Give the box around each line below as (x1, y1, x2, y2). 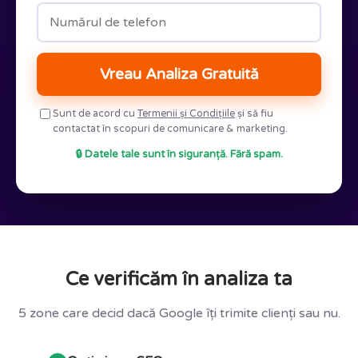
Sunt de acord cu (53, 107, 137, 120)
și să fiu (235, 107, 273, 120)
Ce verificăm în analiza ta (66, 267, 292, 291)
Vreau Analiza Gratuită (99, 65, 259, 83)
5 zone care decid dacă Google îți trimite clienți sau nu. (18, 304, 340, 321)
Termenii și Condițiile (137, 107, 235, 120)
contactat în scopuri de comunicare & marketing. (53, 122, 288, 135)
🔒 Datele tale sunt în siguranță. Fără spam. (75, 147, 283, 161)
